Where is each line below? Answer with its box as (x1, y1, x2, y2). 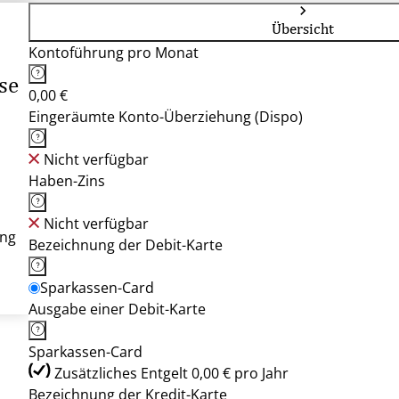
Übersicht (272, 20, 334, 37)
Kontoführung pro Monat (28, 43, 199, 62)
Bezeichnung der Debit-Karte (28, 235, 223, 255)
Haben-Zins (28, 171, 105, 191)
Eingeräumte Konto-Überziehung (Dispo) (28, 107, 303, 126)
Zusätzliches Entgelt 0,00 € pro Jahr (54, 363, 289, 383)
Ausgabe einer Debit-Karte (28, 299, 206, 319)
